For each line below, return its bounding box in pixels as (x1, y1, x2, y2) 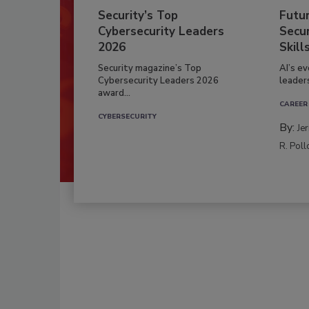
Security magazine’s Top (98, 61, 201, 74)
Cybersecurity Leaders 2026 (98, 74, 219, 87)
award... (98, 86, 130, 99)
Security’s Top (98, 7, 178, 23)
